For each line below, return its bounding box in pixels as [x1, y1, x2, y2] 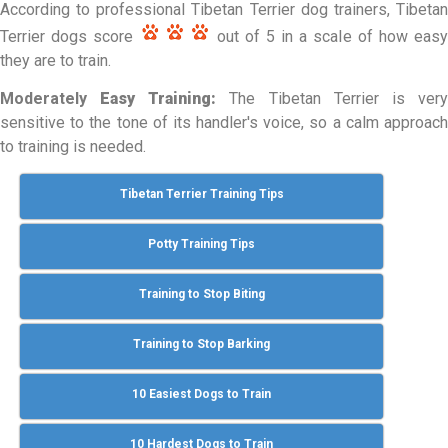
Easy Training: [100, 89, 217, 109]
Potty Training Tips [148, 236, 256, 251]
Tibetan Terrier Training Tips [119, 186, 284, 201]
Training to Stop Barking [133, 336, 271, 351]
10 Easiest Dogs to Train [132, 386, 272, 401]
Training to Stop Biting [138, 286, 265, 301]
